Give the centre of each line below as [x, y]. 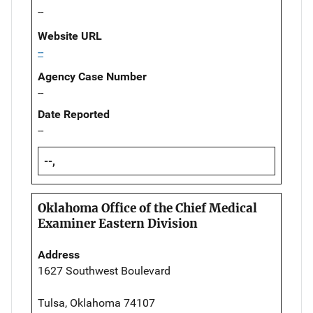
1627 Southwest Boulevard [104, 271]
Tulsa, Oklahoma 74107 [96, 303]
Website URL [70, 36]
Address [59, 255]
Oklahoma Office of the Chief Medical [147, 209]
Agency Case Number [92, 77]
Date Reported [74, 115]
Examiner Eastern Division [118, 224]
